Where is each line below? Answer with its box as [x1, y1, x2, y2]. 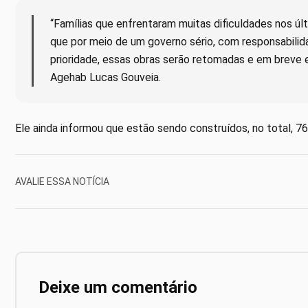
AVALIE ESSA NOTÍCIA [15, 175, 109, 187]
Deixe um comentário [38, 278, 197, 298]
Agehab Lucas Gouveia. [50, 71, 161, 85]
